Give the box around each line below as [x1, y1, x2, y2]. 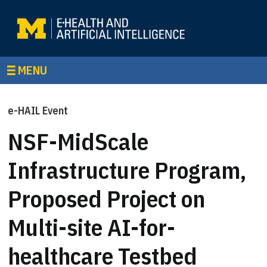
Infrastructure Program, [8, 154, 247, 185]
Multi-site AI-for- [8, 211, 176, 243]
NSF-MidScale [8, 125, 149, 157]
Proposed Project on [8, 182, 206, 214]
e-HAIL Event [8, 104, 69, 118]
